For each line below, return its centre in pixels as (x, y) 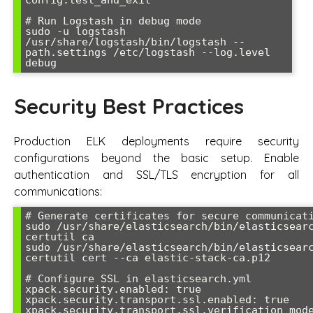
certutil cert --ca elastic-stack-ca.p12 (148, 258)
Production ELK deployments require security (156, 141)
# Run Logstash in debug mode (113, 21)
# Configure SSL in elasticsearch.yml (138, 279)
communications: (58, 192)
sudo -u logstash (75, 31)
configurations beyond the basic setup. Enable (156, 158)
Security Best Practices (129, 106)
